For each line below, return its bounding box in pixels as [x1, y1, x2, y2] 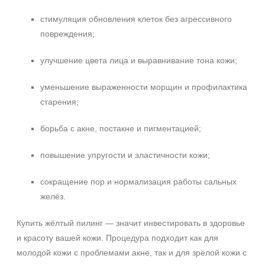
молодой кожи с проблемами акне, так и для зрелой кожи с [17, 248, 247, 257]
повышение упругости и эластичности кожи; [40, 150, 210, 160]
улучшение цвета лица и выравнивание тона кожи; [40, 56, 237, 65]
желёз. [40, 192, 66, 201]
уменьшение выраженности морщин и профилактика [40, 82, 247, 92]
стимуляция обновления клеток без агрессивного [40, 14, 232, 24]
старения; [40, 97, 79, 106]
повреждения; [40, 29, 95, 38]
